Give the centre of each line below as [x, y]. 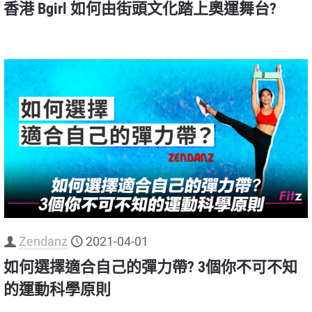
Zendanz [43, 241]
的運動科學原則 [57, 289]
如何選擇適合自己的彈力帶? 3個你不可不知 [150, 267]
